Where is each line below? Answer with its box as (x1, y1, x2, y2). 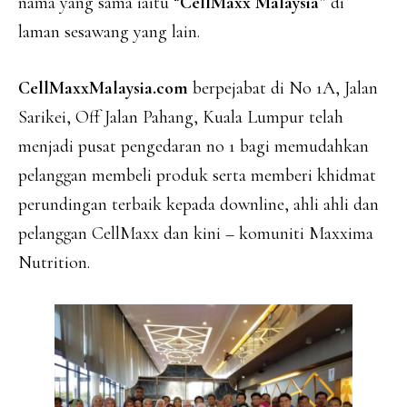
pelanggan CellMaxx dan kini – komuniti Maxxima (18, 223, 373, 244)
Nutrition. (18, 252, 90, 273)
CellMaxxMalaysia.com (18, 77, 188, 99)
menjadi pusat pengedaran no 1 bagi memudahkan (18, 135, 369, 157)
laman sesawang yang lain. (18, 21, 200, 43)
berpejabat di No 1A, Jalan (188, 77, 378, 99)
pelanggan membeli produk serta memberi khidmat (18, 164, 376, 186)
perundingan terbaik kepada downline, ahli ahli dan (18, 194, 379, 215)
